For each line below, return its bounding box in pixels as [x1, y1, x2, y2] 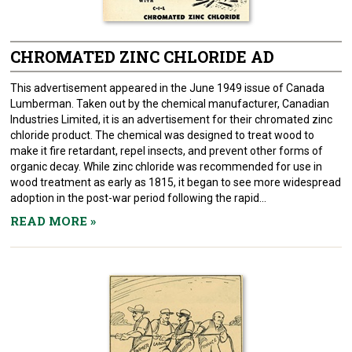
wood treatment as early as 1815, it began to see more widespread [10, 176, 342, 189]
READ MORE [10, 213, 91, 229]
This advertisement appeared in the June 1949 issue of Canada [10, 82, 325, 94]
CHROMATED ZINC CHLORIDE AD [10, 46, 275, 67]
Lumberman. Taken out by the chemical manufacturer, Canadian [10, 97, 330, 110]
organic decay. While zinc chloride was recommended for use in [10, 160, 323, 173]
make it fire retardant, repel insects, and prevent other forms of [10, 145, 324, 157]
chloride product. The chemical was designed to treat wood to [10, 129, 315, 141]
